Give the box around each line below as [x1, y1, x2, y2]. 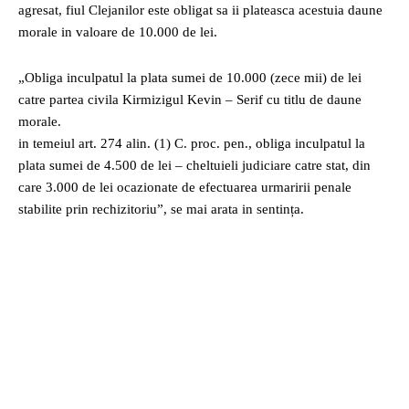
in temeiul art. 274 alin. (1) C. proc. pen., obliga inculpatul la [18, 136, 365, 151]
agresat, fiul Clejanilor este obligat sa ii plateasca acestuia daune [18, 3, 383, 17]
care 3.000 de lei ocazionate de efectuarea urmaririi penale [18, 180, 351, 194]
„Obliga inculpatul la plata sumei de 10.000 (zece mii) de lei [18, 70, 362, 85]
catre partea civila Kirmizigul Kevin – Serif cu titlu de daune [18, 92, 362, 107]
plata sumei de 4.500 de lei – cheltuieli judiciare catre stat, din [18, 158, 371, 173]
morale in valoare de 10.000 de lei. [18, 25, 217, 39]
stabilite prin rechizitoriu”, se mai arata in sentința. [18, 202, 304, 216]
